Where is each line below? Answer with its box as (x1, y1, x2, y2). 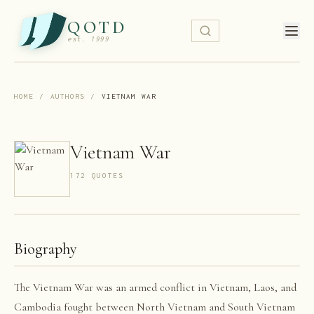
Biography (14, 239, 77, 258)
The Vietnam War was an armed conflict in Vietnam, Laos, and (14, 280, 296, 294)
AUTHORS (50, 92, 86, 100)
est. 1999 (67, 35, 109, 43)
